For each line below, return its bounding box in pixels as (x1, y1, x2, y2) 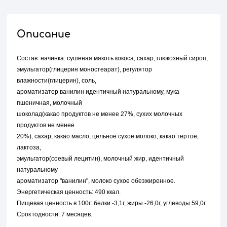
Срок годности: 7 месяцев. (17, 211, 93, 218)
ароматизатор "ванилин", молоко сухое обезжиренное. (17, 177, 176, 185)
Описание (17, 29, 71, 41)
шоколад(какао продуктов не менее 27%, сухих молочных (17, 110, 183, 118)
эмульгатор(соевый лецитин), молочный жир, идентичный (17, 155, 184, 163)
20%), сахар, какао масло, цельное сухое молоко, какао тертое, (17, 133, 199, 140)
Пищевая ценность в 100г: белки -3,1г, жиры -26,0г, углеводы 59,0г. (17, 200, 207, 207)
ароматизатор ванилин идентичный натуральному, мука (17, 88, 180, 96)
